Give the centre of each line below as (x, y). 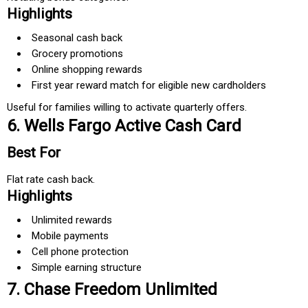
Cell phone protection (80, 252)
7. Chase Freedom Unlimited (112, 290)
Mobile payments (70, 236)
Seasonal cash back (77, 38)
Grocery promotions (77, 54)
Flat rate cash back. (51, 180)
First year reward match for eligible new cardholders (149, 86)
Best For (34, 153)
